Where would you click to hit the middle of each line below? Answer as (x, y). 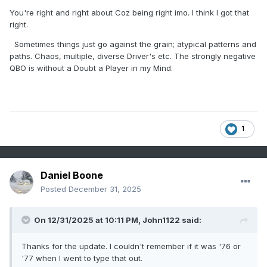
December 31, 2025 (105, 189)
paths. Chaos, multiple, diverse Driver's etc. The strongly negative (133, 56)
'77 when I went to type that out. (83, 258)
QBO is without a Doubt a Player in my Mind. (91, 68)
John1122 (161, 220)
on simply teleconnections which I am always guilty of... (125, 18)
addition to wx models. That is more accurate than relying (131, 6)
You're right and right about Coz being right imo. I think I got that (129, 12)
